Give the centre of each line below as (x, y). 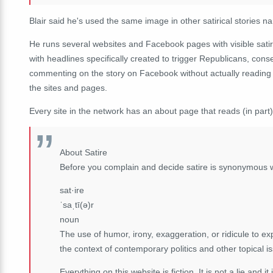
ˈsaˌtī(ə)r (77, 204)
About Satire (83, 152)
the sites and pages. (68, 87)
